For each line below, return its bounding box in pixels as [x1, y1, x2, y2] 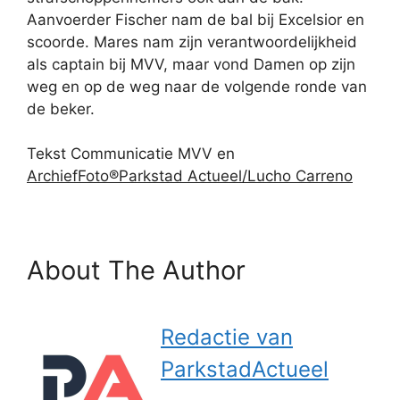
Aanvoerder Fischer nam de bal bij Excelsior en [27, 10, 364, 29]
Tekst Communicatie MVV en [27, 145, 235, 163]
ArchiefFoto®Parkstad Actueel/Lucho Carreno [27, 167, 353, 186]
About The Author [27, 254, 246, 287]
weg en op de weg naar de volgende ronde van [27, 77, 367, 96]
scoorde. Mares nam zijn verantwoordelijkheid [27, 32, 357, 51]
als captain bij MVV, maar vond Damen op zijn [27, 54, 355, 73]
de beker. [27, 99, 95, 118]
